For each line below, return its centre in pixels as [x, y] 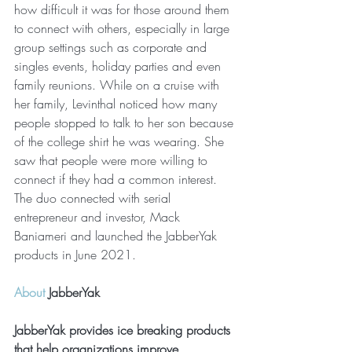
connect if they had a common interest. [117, 179]
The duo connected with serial [94, 198]
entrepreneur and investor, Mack [99, 216]
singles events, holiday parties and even [119, 66]
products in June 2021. [75, 254]
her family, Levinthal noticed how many [117, 103]
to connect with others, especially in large [124, 28]
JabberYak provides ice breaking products [124, 330]
